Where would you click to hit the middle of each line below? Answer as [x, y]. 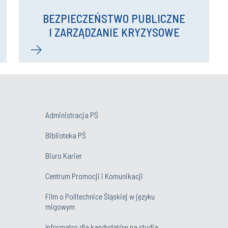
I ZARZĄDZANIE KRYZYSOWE [114, 32]
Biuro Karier [64, 155]
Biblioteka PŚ [66, 135]
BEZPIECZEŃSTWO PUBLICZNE [114, 18]
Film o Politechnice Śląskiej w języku [100, 196]
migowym [60, 206]
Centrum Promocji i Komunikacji [94, 176]
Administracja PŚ [72, 115]
